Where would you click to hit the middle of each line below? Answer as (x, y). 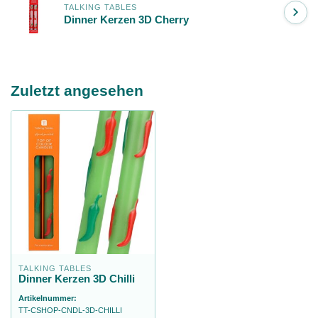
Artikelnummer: (48, 298)
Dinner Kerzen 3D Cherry (126, 20)
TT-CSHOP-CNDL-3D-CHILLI (70, 310)
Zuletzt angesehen (77, 90)
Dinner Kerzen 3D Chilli (77, 278)
